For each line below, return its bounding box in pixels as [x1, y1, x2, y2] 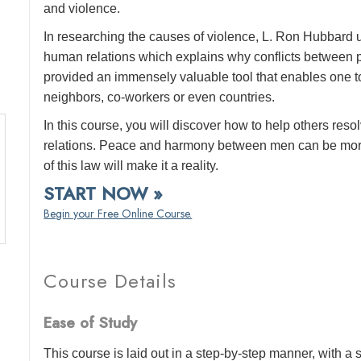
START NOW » [44, 180, 163, 206]
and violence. [44, 2, 121, 15]
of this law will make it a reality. [44, 159, 219, 172]
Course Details [44, 267, 177, 295]
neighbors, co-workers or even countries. [44, 90, 276, 104]
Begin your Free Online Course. [44, 205, 193, 222]
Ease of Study [44, 312, 138, 334]
